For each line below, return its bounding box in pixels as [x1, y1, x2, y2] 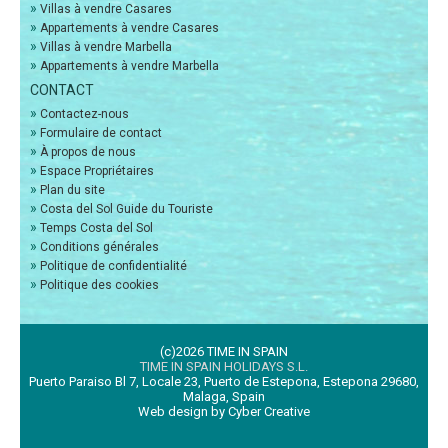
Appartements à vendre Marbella [40, 59, 219, 74]
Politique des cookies [40, 278, 159, 293]
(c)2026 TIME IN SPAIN [160, 344, 288, 360]
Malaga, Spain [183, 389, 265, 405]
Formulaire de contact [40, 126, 162, 141]
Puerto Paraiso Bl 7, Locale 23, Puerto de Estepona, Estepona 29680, [29, 374, 419, 390]
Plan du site [40, 183, 105, 198]
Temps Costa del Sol [40, 221, 153, 236]
